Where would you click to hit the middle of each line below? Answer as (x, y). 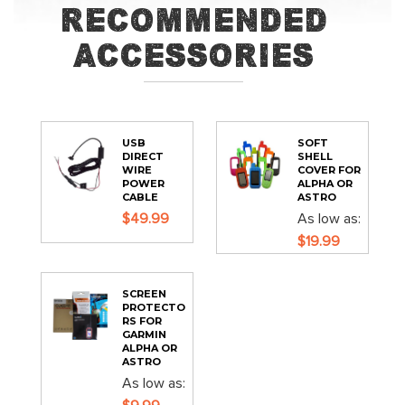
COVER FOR (329, 170)
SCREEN (144, 294)
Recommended (193, 20)
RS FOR (141, 321)
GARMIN (144, 334)
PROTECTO (153, 307)
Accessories (193, 56)
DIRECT (142, 156)
